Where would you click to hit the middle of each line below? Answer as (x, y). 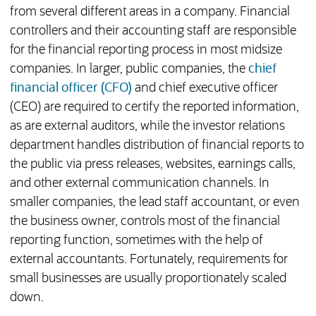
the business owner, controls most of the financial (145, 222)
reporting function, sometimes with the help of (136, 241)
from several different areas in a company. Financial (150, 12)
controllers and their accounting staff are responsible (153, 31)
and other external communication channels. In (139, 184)
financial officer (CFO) (71, 89)
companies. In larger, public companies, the (129, 69)
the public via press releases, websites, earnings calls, (152, 165)
